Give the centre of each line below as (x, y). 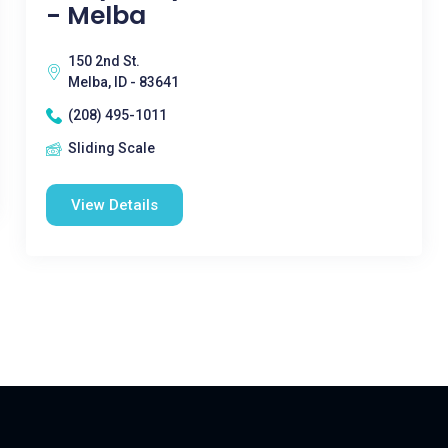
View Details (114, 205)
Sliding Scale (111, 148)
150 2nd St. (103, 61)
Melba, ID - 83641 (123, 82)
